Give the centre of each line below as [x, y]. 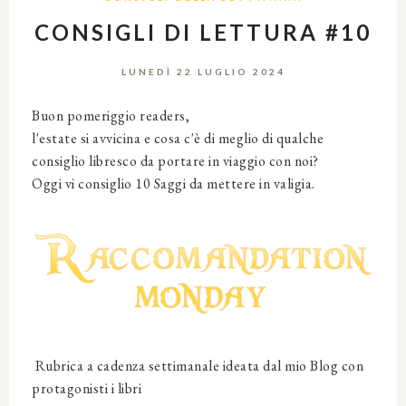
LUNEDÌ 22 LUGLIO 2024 [203, 71]
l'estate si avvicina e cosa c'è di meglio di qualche [178, 138]
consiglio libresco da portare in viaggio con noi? [175, 160]
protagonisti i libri [88, 388]
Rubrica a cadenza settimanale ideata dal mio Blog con [198, 365]
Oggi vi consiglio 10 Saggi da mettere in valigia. [174, 183]
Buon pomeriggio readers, [111, 115]
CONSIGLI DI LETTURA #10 [203, 32]
